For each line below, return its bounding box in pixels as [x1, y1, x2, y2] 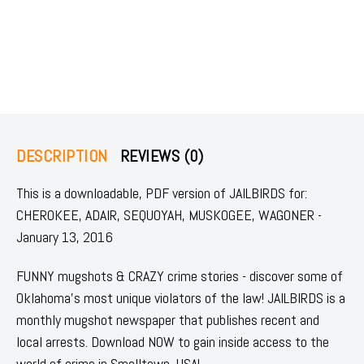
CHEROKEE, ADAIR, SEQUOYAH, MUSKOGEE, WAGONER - [16, 205, 322, 224]
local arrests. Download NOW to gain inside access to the [16, 331, 329, 351]
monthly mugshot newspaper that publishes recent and [16, 310, 319, 329]
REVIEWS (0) [119, 145, 203, 167]
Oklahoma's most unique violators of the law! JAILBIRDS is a [16, 288, 345, 307]
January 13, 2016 [16, 227, 113, 246]
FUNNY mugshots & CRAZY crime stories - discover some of [16, 266, 343, 285]
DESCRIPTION [16, 145, 108, 167]
